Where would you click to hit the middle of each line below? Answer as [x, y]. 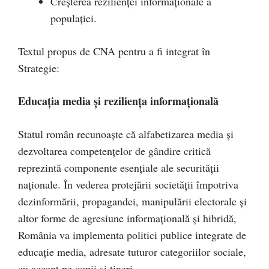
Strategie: [39, 68]
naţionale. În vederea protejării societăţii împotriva [128, 184]
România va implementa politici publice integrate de [132, 235]
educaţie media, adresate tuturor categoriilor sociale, [132, 252]
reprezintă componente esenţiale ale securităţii [119, 168]
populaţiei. [74, 18]
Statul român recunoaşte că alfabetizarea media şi [126, 134]
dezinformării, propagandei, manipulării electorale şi [132, 201]
